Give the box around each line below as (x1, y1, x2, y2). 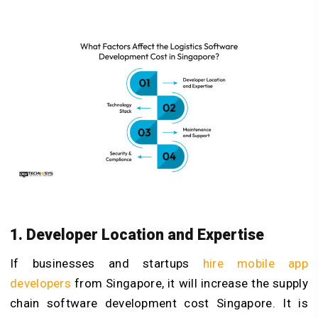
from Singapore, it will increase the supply (71, 276, 308, 291)
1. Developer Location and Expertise (10, 226, 264, 244)
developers (10, 276, 72, 291)
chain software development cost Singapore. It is (10, 296, 308, 311)
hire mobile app (202, 256, 308, 271)
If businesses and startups (10, 256, 203, 271)
